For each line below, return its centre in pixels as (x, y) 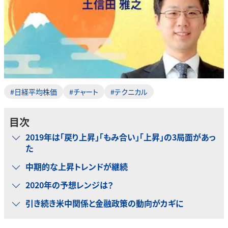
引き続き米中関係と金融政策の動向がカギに (104, 203)
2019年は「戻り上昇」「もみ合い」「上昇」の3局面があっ (121, 137)
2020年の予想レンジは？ (69, 185)
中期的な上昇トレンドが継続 (77, 166)
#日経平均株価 (34, 92)
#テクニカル (129, 92)
